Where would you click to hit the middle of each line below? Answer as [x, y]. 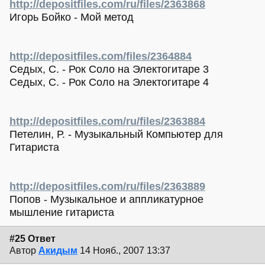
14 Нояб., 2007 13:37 [125, 250]
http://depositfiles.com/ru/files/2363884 [107, 122]
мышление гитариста [62, 213]
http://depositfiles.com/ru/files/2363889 [107, 187]
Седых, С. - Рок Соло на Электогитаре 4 [109, 83]
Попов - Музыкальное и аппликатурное [106, 200]
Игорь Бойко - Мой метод [72, 17]
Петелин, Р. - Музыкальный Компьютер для [116, 135]
